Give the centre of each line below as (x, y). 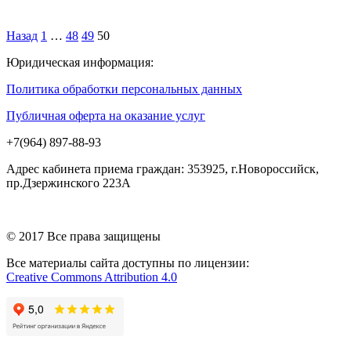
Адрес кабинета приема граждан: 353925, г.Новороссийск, (163, 169)
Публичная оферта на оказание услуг (106, 116)
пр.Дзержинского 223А (69, 183)
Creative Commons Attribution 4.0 (92, 277)
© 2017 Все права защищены (83, 236)
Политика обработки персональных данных (124, 89)
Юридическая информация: (80, 62)
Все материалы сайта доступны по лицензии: (128, 263)
